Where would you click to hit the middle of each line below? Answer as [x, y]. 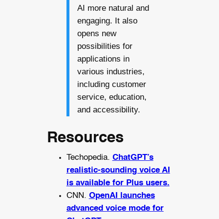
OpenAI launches [122, 196]
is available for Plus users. [118, 183]
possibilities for [105, 46]
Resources [85, 138]
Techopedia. [89, 158]
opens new [97, 34]
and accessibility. [109, 110]
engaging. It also [107, 21]
